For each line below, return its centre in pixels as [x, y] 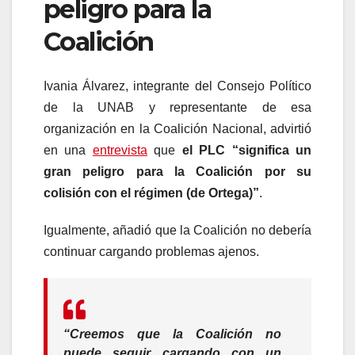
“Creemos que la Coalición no [172, 334]
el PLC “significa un [247, 151]
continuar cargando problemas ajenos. [151, 252]
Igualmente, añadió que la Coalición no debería [177, 231]
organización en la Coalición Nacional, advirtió [177, 129]
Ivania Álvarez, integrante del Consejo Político [177, 86]
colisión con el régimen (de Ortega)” [151, 193]
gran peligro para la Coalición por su [177, 172]
